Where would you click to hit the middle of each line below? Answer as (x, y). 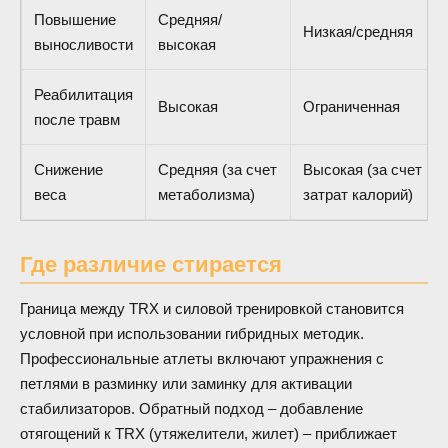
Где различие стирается (151, 264)
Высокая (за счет (362, 169)
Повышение (75, 19)
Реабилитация (83, 94)
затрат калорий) (358, 194)
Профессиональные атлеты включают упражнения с (202, 359)
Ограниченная (351, 106)
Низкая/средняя (358, 31)
